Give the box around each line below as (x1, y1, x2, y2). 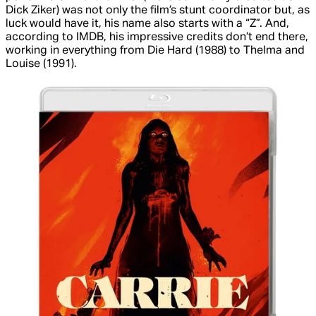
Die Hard (147, 44, 193, 56)
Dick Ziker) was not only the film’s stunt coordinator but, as (6, 4, 310, 16)
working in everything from (6, 44, 147, 56)
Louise (6, 58, 43, 70)
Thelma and (243, 44, 305, 56)
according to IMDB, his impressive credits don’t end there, (6, 31, 308, 43)
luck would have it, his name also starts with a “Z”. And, (6, 18, 289, 30)
